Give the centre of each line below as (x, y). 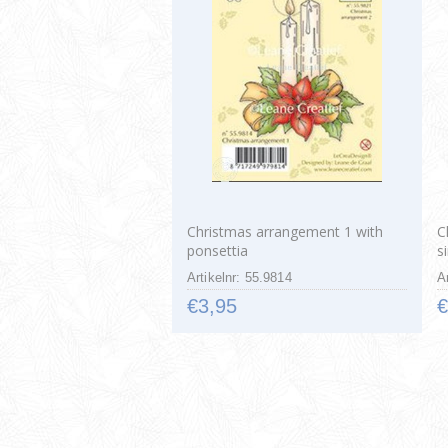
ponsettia (217, 250)
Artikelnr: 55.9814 (239, 277)
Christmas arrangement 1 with (285, 231)
